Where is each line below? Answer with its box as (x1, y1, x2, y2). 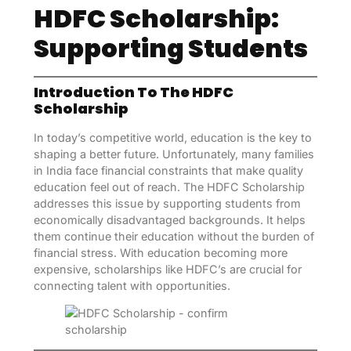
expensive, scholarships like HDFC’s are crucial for (33, 262, 302, 276)
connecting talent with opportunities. (33, 278, 230, 292)
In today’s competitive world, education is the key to (33, 130, 312, 144)
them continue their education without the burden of (33, 229, 314, 243)
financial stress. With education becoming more (33, 245, 288, 259)
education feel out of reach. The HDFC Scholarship (33, 179, 305, 194)
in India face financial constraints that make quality (33, 163, 303, 177)
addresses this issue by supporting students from (33, 196, 301, 210)
